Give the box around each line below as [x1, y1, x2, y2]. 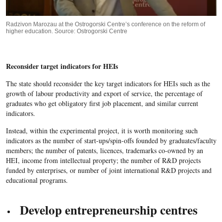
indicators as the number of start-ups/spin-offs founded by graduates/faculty [5, 135, 217, 145]
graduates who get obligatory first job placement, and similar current [5, 98, 198, 108]
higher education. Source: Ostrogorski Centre [5, 27, 127, 35]
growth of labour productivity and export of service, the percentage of [5, 88, 203, 98]
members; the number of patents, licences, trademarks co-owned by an [5, 145, 203, 155]
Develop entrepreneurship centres [15, 200, 198, 219]
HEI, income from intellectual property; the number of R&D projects [5, 155, 201, 165]
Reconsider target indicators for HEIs [5, 60, 118, 71]
